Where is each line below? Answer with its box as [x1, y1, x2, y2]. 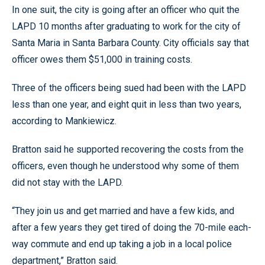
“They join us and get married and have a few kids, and [12, 205, 234, 216]
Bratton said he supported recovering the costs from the [12, 144, 244, 155]
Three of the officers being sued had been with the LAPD [12, 82, 246, 93]
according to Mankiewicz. [12, 115, 117, 127]
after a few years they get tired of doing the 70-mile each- [12, 222, 251, 233]
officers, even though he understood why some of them [12, 160, 239, 172]
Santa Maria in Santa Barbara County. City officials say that [12, 37, 249, 49]
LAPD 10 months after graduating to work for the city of [12, 21, 241, 32]
